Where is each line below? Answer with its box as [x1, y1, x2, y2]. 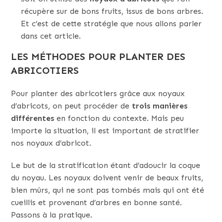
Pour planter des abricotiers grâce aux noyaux [11, 89, 185, 98]
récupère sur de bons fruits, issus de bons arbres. [21, 6, 204, 16]
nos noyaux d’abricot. [11, 138, 92, 148]
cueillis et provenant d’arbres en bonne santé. [11, 198, 182, 207]
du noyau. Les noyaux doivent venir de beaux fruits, [11, 173, 204, 182]
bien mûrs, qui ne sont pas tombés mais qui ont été [11, 185, 205, 195]
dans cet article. [21, 31, 81, 41]
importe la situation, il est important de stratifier [11, 126, 200, 135]
